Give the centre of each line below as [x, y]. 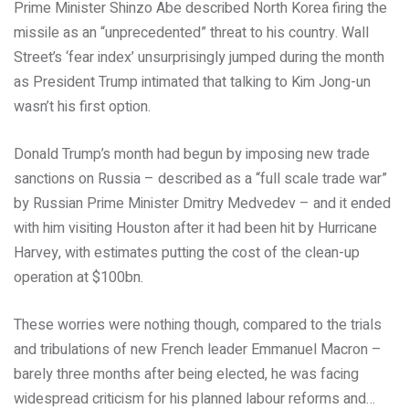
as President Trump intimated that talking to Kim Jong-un [192, 82]
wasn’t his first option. [82, 107]
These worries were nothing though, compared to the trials [198, 325]
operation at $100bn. [79, 278]
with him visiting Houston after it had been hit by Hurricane [195, 228]
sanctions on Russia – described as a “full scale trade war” [200, 179]
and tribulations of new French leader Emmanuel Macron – [198, 350]
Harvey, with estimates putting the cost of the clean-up [187, 253]
